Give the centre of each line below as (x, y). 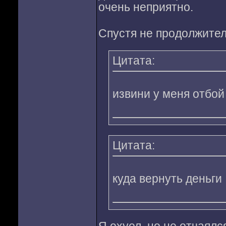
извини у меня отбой (168, 94)
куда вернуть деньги (167, 179)
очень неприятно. (146, 7)
